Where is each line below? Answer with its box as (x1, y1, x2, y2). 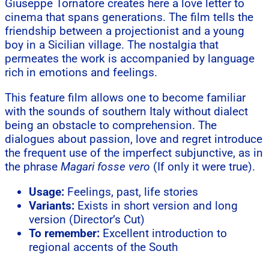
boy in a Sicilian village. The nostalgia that (5, 38, 219, 52)
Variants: (29, 199, 74, 213)
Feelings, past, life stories (64, 185, 198, 199)
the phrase (5, 160, 61, 174)
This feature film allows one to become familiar (5, 91, 246, 105)
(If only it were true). (150, 160, 255, 174)
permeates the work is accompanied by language (5, 52, 255, 66)
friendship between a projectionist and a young (5, 24, 244, 38)
